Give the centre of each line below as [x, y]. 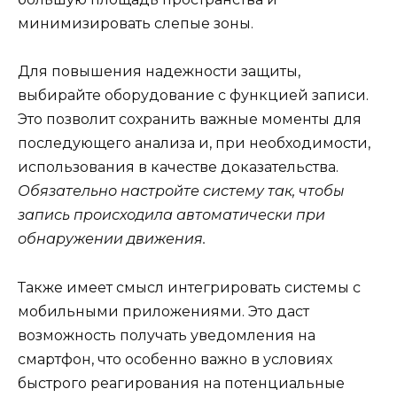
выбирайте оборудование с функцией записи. [193, 96]
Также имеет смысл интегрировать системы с [189, 287]
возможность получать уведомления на [167, 335]
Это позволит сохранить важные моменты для [190, 120]
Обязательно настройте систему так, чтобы [181, 191]
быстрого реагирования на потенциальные [181, 383]
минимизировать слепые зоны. [136, 24]
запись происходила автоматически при [171, 215]
